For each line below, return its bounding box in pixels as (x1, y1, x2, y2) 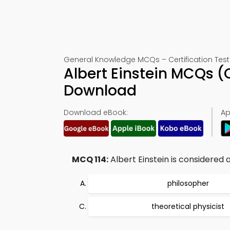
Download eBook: (64, 107, 128, 118)
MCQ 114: (72, 154, 108, 165)
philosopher (167, 178, 209, 188)
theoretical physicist (151, 201, 224, 212)
